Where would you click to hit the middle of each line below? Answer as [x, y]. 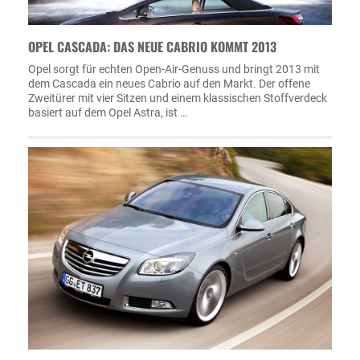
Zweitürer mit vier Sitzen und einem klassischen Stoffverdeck [178, 98]
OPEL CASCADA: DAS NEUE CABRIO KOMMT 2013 [152, 46]
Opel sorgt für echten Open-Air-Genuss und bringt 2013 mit [174, 69]
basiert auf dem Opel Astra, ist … [108, 112]
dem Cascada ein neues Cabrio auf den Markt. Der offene [169, 83]
